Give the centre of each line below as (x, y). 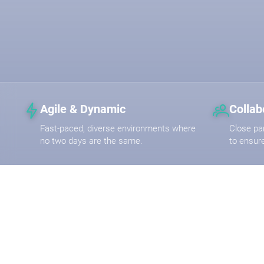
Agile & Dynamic (83, 109)
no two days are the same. (91, 141)
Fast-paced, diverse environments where (118, 128)
